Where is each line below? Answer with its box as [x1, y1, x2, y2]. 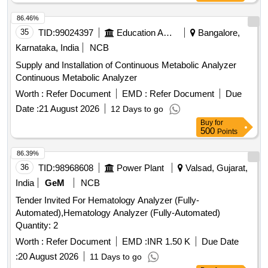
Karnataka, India [16, 42, 79, 53]
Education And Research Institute [163, 28, 172, 38]
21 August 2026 [39, 103, 99, 114]
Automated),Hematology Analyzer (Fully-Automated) [16, 208, 220, 218]
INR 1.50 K [147, 236, 190, 247]
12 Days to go [111, 104, 163, 114]
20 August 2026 [18, 251, 78, 262]
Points [217, 127, 237, 136]
